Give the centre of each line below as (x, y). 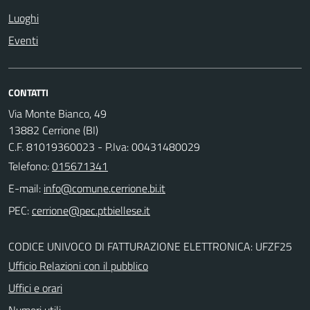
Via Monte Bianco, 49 (57, 113)
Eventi (23, 40)
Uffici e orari (35, 288)
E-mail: (25, 188)
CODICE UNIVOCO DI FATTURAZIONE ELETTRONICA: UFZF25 (150, 246)
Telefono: (30, 166)
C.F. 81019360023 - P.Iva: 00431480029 (104, 147)
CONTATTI (28, 92)
